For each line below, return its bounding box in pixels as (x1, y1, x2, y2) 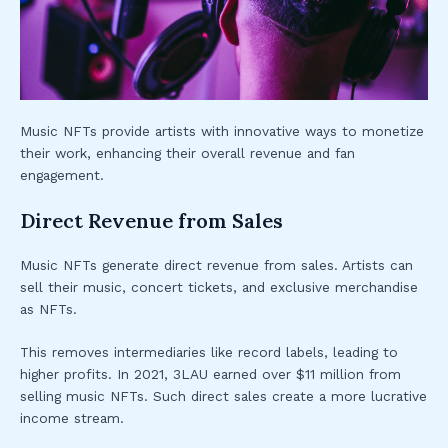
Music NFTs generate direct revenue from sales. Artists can (20, 256, 413, 273)
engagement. (20, 166, 104, 183)
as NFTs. (20, 300, 77, 317)
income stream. (20, 410, 124, 427)
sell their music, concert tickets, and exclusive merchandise (20, 278, 418, 295)
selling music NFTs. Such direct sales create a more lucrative (20, 388, 427, 405)
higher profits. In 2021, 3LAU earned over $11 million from (20, 366, 401, 383)
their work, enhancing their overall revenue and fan (20, 144, 355, 161)
